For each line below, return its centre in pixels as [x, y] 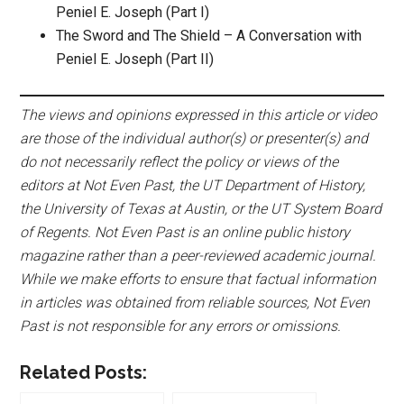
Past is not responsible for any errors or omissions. [181, 326]
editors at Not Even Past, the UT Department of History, [193, 186]
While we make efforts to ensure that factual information [198, 280]
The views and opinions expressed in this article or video [199, 115]
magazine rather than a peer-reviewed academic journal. [198, 256]
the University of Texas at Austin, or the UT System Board [201, 209]
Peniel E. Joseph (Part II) [135, 60]
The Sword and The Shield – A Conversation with [209, 36]
